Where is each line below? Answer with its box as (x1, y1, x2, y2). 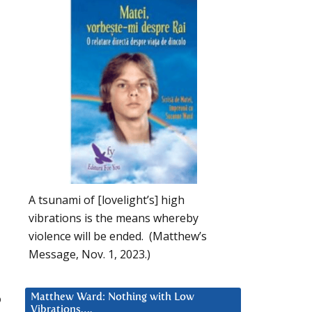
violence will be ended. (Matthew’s (29, 228, 207, 244)
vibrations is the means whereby (29, 210, 198, 226)
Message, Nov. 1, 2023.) (29, 246, 150, 262)
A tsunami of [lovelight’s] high (29, 192, 185, 208)
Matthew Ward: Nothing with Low (31, 291, 194, 302)
